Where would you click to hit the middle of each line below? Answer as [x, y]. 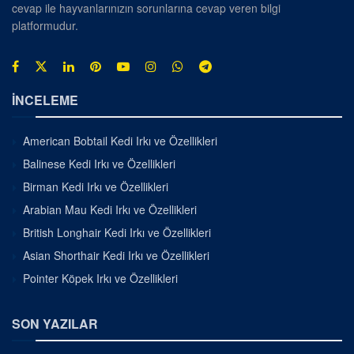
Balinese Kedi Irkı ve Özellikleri [99, 163]
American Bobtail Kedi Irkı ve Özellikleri [120, 140]
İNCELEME [45, 100]
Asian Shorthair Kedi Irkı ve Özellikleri [116, 255]
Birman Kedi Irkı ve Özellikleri [96, 186]
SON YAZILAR [55, 323]
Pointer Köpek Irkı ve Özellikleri [100, 278]
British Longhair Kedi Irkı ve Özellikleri [117, 232]
